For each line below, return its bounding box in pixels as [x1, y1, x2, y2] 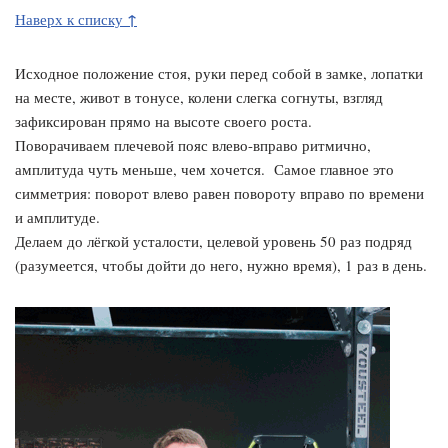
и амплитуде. [15, 206, 100, 227]
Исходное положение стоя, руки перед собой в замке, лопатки [15, 62, 423, 83]
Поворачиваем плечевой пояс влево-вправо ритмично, [15, 134, 371, 155]
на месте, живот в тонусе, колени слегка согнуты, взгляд [15, 86, 383, 107]
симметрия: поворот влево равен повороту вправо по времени [15, 182, 424, 203]
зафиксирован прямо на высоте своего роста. [15, 110, 312, 131]
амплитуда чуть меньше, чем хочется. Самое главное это [15, 158, 394, 179]
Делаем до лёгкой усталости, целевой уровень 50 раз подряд [15, 230, 412, 251]
